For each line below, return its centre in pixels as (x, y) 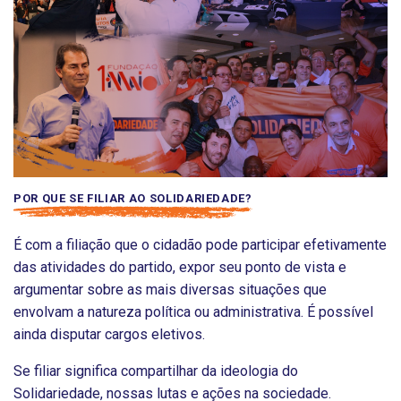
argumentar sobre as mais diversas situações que (170, 289)
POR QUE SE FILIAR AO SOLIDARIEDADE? (133, 198)
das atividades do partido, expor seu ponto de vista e (180, 267)
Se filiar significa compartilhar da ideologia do (156, 371)
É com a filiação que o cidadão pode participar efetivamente (200, 244)
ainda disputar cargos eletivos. (109, 334)
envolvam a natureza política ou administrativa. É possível (193, 311)
